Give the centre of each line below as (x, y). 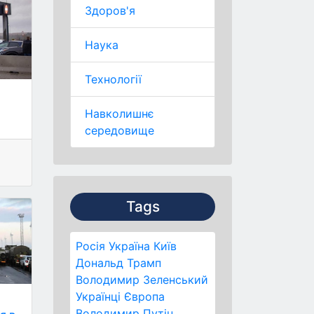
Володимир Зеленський (142, 280)
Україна (129, 246)
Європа (144, 296)
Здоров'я (110, 11)
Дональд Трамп (118, 263)
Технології (113, 79)
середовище (120, 130)
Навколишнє (120, 114)
